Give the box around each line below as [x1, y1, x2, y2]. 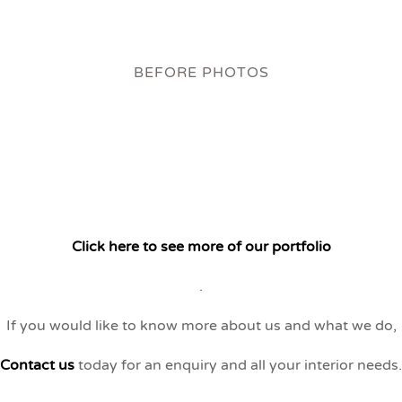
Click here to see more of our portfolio [71, 238, 331, 256]
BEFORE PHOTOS [133, 64, 269, 82]
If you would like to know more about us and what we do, [5, 317, 397, 335]
